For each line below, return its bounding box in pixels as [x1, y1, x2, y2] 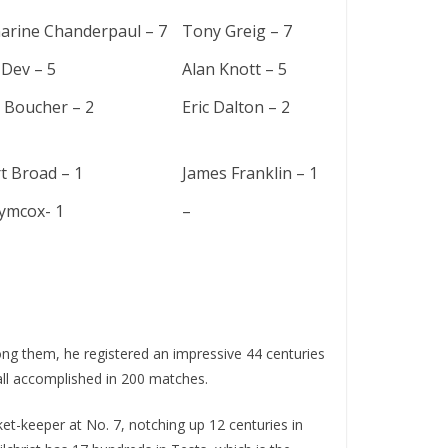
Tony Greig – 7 [182, 20, 292, 42]
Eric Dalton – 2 [182, 96, 290, 118]
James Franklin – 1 [182, 162, 318, 184]
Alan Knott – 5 [182, 58, 287, 80]
